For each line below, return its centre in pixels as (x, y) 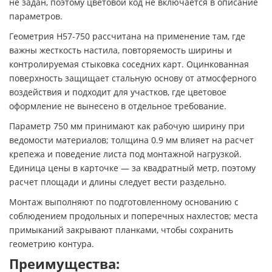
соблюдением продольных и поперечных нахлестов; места (134, 216)
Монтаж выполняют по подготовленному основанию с (124, 202)
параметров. (36, 16)
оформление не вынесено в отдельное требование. (118, 106)
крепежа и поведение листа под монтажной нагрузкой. (125, 154)
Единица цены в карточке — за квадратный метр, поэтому (132, 168)
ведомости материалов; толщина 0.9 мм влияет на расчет (131, 140)
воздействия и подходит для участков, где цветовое (118, 92)
